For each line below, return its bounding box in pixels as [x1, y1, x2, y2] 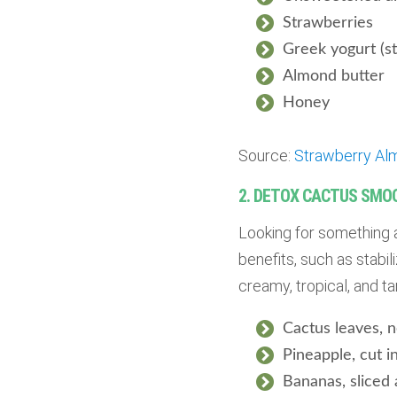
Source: [237, 146, 294, 166]
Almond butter [282, 68, 385, 85]
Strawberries [282, 15, 373, 32]
